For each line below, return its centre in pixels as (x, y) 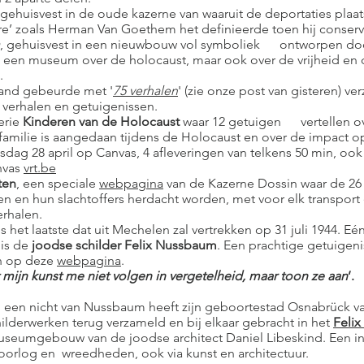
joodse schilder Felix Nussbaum (123, 245)
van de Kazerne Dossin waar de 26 (262, 183)
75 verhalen (145, 91)
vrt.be (40, 168)
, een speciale (58, 183)
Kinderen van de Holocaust (100, 121)
